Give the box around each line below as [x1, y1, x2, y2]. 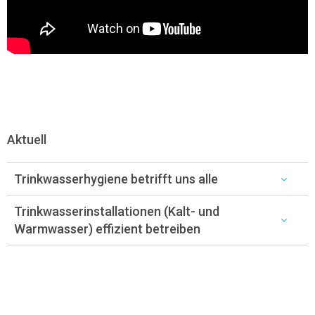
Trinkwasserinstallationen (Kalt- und [14, 204, 219, 219]
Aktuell [7, 132, 46, 148]
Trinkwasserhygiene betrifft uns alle [14, 172, 218, 187]
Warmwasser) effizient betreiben [14, 221, 200, 237]
